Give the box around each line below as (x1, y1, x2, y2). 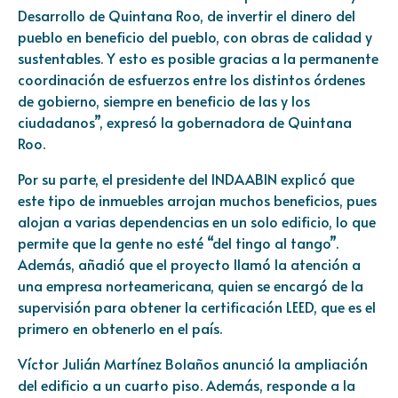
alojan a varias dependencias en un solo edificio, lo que (18, 211, 376, 231)
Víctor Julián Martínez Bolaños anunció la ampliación (18, 353, 368, 373)
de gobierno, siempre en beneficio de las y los (18, 90, 310, 110)
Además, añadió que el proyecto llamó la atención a (18, 253, 361, 274)
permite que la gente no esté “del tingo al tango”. (18, 232, 338, 252)
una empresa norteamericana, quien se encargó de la (18, 275, 363, 295)
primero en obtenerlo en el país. (18, 317, 222, 338)
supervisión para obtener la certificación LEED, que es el (18, 296, 376, 316)
